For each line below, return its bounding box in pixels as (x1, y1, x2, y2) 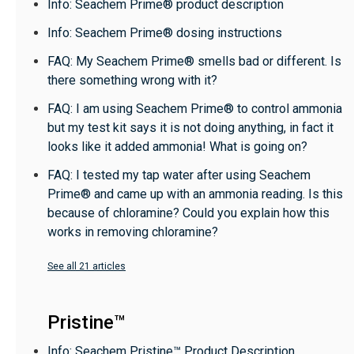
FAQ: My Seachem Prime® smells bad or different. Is (47, 54, 341, 69)
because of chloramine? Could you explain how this (47, 205, 330, 220)
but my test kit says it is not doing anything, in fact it (47, 120, 333, 135)
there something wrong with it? (47, 73, 217, 88)
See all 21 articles (47, 261, 126, 272)
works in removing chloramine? (47, 224, 218, 239)
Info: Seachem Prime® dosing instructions (47, 25, 282, 40)
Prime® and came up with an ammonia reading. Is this (47, 186, 343, 201)
